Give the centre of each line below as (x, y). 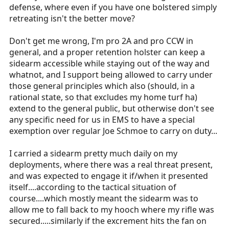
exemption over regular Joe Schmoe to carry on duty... (113, 131)
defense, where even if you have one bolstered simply (113, 7)
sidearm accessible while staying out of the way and (109, 63)
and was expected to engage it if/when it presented (109, 176)
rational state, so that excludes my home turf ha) (103, 97)
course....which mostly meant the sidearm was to (104, 198)
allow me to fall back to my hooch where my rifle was (112, 210)
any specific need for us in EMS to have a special (102, 120)
